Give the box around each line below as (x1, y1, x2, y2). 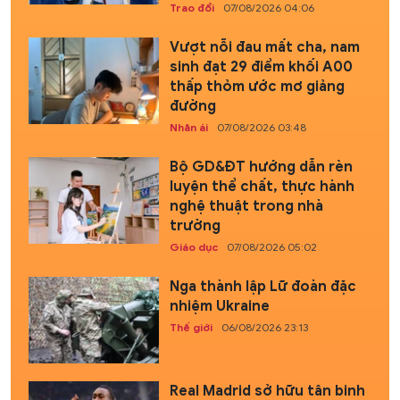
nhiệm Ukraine (169, 296, 270, 315)
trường (169, 216, 221, 235)
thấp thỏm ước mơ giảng (169, 77, 345, 96)
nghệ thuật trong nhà (169, 196, 323, 215)
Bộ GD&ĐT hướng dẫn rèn (169, 157, 353, 176)
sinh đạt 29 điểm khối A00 (169, 57, 353, 76)
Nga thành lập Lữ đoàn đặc (169, 277, 356, 296)
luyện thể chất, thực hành (169, 177, 354, 196)
